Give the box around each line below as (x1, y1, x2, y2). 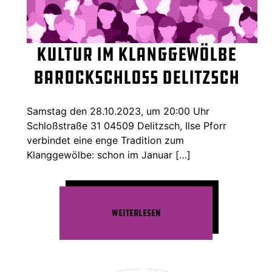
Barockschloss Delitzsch (33, 65, 239, 90)
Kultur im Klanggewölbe (36, 42, 236, 67)
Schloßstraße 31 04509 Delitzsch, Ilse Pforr (27, 120, 226, 132)
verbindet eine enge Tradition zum (27, 134, 184, 147)
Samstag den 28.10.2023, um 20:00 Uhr (27, 105, 209, 118)
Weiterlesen (111, 206, 161, 220)
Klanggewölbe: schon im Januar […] (27, 149, 191, 161)
